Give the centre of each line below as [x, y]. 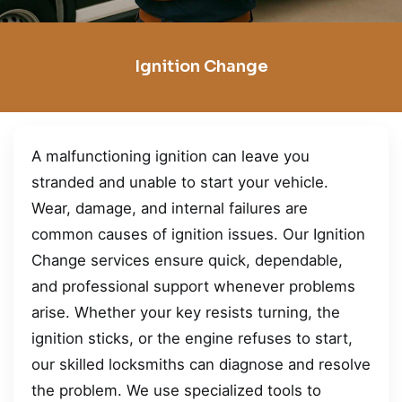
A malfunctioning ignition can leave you [170, 156]
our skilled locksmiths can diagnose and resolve [201, 364]
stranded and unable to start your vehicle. [180, 182]
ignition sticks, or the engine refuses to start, [192, 338]
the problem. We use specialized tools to [176, 390]
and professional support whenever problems [193, 286]
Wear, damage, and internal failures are [170, 208]
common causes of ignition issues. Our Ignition [198, 234]
